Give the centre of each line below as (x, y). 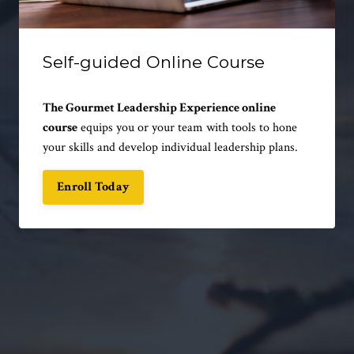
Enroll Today (93, 186)
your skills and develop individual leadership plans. (170, 147)
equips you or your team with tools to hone (187, 127)
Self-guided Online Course (154, 62)
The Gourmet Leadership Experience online (159, 107)
